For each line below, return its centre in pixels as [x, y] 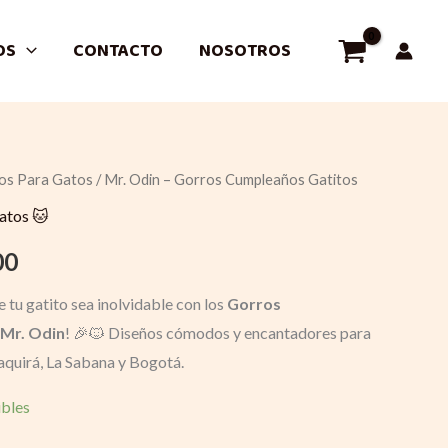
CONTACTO [118, 50]
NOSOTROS [245, 50]
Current [60, 186]
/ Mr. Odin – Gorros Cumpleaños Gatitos [225, 179]
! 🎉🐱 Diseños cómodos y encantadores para [218, 332]
